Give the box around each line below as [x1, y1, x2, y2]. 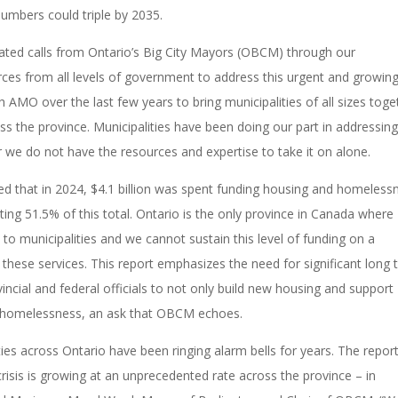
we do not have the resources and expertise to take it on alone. [2, 142, 375, 160]
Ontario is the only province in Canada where [136, 204, 394, 222]
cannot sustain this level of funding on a [142, 229, 376, 247]
